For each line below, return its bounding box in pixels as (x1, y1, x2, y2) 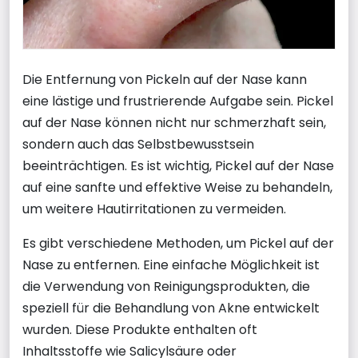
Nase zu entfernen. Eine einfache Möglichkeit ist (22, 255, 320, 274)
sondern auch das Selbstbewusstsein (22, 134, 254, 153)
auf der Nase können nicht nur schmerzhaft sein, (22, 113, 326, 132)
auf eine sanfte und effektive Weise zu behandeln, (22, 177, 332, 197)
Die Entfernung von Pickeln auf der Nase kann (22, 70, 307, 89)
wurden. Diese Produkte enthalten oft (22, 320, 257, 339)
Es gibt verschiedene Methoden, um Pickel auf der (22, 233, 334, 253)
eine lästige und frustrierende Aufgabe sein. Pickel (22, 91, 333, 110)
